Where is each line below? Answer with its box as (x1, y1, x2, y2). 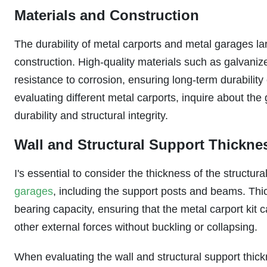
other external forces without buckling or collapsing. (14, 221, 257, 233)
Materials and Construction (14, 7, 199, 23)
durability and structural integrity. (14, 110, 168, 122)
